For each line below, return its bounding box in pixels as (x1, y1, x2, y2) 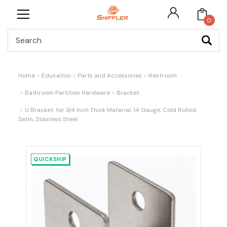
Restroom (148, 71, 177, 80)
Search (113, 30, 134, 38)
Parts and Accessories (78, 71, 142, 80)
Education (42, 71, 71, 80)
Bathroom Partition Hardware (25, 89, 110, 97)
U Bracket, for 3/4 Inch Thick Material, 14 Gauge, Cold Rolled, (25, 106, 197, 114)
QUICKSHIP (33, 155, 67, 163)
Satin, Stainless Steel (18, 115, 78, 123)
